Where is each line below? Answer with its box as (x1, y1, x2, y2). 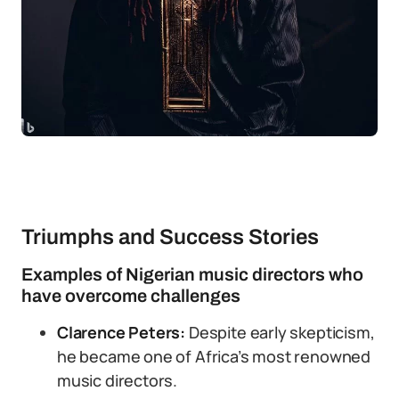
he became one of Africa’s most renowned (57, 346, 370, 367)
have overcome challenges (21, 286, 240, 305)
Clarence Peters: (57, 322, 186, 343)
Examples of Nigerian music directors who (21, 265, 363, 284)
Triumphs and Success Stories (21, 225, 319, 248)
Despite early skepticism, (185, 322, 375, 343)
